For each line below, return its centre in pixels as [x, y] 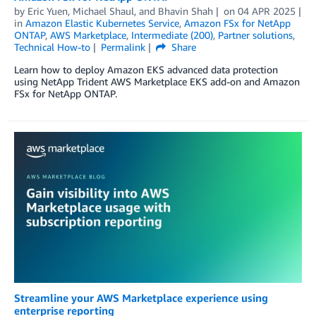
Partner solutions [255, 35]
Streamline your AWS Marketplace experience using [141, 298]
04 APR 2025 [266, 11]
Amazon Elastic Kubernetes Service [102, 23]
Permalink [123, 47]
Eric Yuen [48, 11]
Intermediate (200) [172, 35]
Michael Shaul [103, 11]
